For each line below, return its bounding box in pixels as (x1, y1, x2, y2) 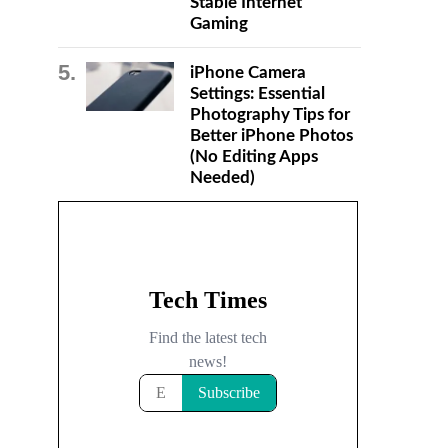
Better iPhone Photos (189, 127, 353, 144)
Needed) (189, 169, 255, 186)
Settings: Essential (189, 85, 325, 102)
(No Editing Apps (189, 148, 318, 165)
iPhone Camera (189, 64, 306, 81)
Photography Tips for (189, 106, 350, 123)
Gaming (189, 15, 248, 32)
